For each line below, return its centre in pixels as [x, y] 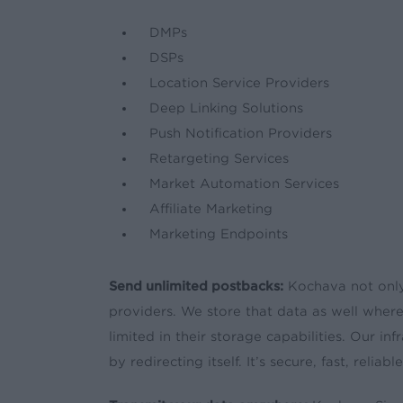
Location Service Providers [239, 82]
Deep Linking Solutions [226, 107]
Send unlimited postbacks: [196, 286]
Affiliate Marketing [210, 208]
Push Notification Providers [240, 133]
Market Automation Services [244, 183]
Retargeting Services [219, 158]
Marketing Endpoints [218, 233]
